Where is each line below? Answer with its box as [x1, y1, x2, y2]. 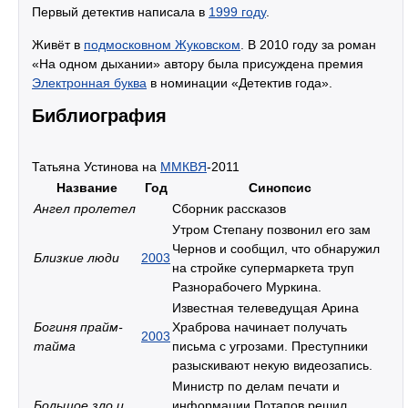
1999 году [209, 4, 266, 19]
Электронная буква [32, 75, 147, 90]
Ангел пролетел [34, 200, 136, 216]
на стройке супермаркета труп [172, 260, 354, 275]
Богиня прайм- [34, 319, 123, 334]
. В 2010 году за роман [240, 36, 376, 52]
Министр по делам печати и [172, 378, 340, 393]
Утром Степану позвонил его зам [172, 221, 371, 237]
